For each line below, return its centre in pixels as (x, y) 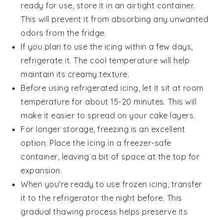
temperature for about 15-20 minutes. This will (109, 102)
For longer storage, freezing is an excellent (103, 129)
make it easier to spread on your (85, 116)
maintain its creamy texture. (75, 74)
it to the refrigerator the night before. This (101, 198)
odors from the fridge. (64, 33)
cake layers (171, 116)
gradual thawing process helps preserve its (104, 212)
